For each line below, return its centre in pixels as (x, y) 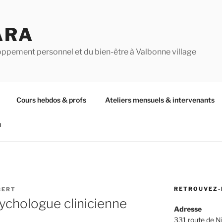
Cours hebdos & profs (51, 100)
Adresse (188, 209)
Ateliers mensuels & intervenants (160, 100)
